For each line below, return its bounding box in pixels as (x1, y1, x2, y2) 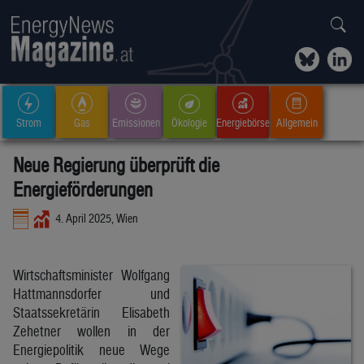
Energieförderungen (13, 178, 153, 201)
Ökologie (171, 115, 207, 129)
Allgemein (275, 115, 318, 129)
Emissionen (111, 115, 160, 129)
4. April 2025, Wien (55, 210, 139, 225)
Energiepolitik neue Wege (13, 340, 170, 358)
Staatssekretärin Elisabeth (13, 303, 170, 321)
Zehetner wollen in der (13, 322, 170, 340)
